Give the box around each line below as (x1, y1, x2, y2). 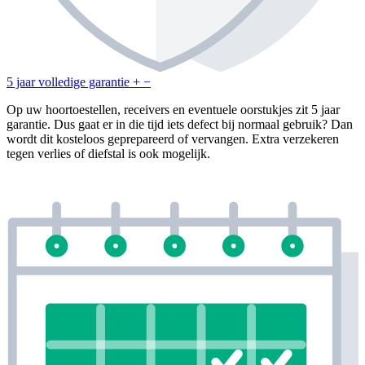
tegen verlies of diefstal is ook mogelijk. (7, 147, 210, 161)
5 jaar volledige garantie (7, 75, 130, 90)
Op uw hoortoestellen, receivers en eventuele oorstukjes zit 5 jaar (7, 103, 340, 117)
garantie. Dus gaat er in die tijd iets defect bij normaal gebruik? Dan (7, 117, 353, 132)
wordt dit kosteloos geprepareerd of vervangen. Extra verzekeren (7, 132, 339, 147)
